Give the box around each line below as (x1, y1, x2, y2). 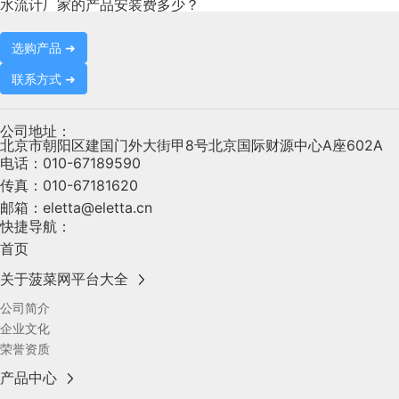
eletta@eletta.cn (43, 199, 152, 217)
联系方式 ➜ (12, 71, 76, 87)
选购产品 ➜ (12, 40, 76, 56)
